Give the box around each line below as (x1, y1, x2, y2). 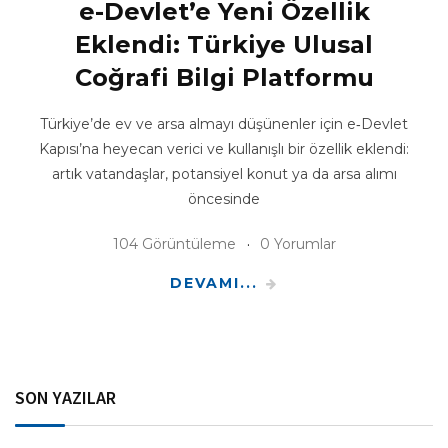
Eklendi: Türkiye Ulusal (75, 29, 373, 59)
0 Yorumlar (259, 234, 336, 253)
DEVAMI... (170, 273, 258, 292)
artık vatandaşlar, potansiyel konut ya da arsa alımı (51, 164, 397, 183)
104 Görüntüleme (112, 234, 236, 253)
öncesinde (188, 189, 260, 208)
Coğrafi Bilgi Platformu (74, 62, 374, 92)
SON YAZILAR (15, 385, 116, 409)
